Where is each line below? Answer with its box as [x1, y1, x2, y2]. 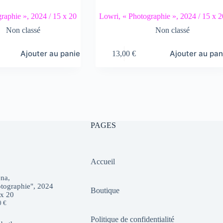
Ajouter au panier [20, 49, 84, 58]
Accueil [90, 157, 115, 166]
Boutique [90, 186, 119, 195]
